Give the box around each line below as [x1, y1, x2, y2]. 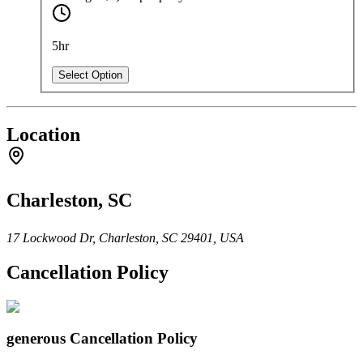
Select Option [58, 69, 122, 82]
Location [6, 124, 80, 146]
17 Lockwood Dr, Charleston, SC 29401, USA [6, 231, 244, 246]
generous [6, 329, 66, 347]
